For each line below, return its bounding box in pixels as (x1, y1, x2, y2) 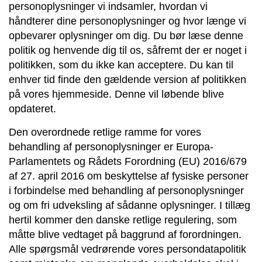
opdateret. (9, 102, 56, 115)
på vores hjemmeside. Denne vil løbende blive (9, 88, 224, 100)
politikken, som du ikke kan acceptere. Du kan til (9, 58, 233, 71)
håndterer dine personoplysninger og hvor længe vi (9, 15, 246, 27)
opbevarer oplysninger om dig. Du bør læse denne (9, 29, 243, 42)
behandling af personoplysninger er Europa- (9, 140, 213, 153)
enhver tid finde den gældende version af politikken (9, 73, 246, 85)
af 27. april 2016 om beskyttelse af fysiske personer (9, 170, 249, 182)
